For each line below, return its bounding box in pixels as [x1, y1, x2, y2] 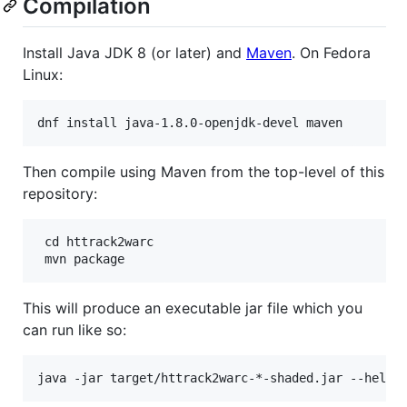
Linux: [23, 65, 63, 84]
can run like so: [23, 321, 126, 340]
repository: [23, 184, 97, 203]
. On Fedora [292, 44, 371, 63]
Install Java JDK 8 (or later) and [23, 44, 246, 63]
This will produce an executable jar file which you [23, 299, 362, 318]
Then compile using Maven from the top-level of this [23, 163, 384, 182]
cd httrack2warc [37, 234, 154, 250]
